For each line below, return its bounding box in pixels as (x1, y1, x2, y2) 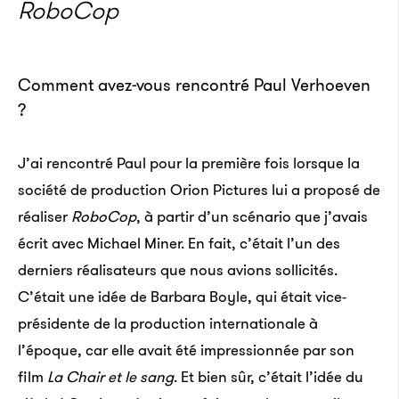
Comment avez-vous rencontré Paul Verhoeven (18, 73, 370, 97)
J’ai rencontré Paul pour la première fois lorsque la (18, 152, 360, 174)
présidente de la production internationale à (18, 313, 318, 334)
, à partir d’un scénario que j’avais (136, 206, 368, 227)
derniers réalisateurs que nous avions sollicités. (18, 259, 338, 281)
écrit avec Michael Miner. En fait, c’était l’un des (18, 232, 340, 254)
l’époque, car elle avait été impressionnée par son (18, 339, 354, 361)
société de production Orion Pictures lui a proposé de (18, 179, 380, 200)
